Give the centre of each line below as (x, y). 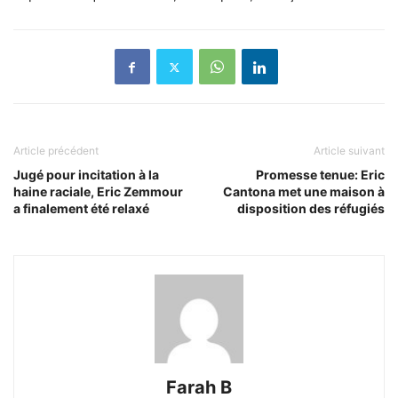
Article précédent (56, 151)
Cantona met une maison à (304, 192)
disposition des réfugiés (311, 209)
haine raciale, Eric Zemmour (98, 192)
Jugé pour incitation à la (86, 175)
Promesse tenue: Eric (320, 175)
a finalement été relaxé (81, 209)
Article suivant (349, 151)
